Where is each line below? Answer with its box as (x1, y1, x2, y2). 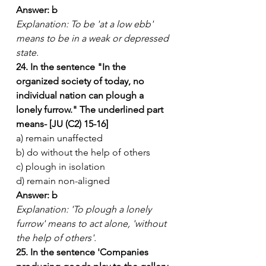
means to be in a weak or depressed (16, 32, 171, 44)
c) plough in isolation (16, 160, 105, 172)
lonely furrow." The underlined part (16, 103, 166, 115)
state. (16, 46, 39, 58)
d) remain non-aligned (16, 175, 110, 186)
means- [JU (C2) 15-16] (16, 118, 108, 129)
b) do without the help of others (16, 146, 150, 158)
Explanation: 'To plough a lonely (16, 203, 154, 215)
